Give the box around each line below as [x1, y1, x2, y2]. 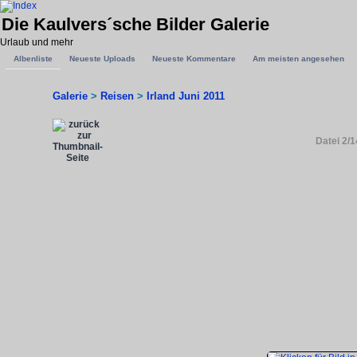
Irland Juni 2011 [147, 90, 225, 102]
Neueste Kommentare [152, 54, 236, 63]
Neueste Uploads [69, 54, 135, 63]
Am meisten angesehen [253, 54, 344, 63]
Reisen [100, 90, 134, 102]
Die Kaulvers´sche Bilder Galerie [2, 14, 269, 34]
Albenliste [14, 54, 53, 63]
